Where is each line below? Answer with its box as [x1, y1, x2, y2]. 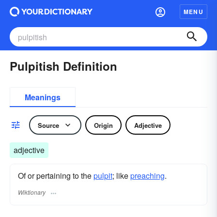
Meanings [25, 92, 61, 103]
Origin [94, 120, 113, 130]
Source [38, 120, 59, 130]
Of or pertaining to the [18, 170, 93, 181]
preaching [130, 170, 165, 181]
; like [112, 170, 130, 181]
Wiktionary [18, 188, 46, 197]
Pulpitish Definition [10, 58, 117, 74]
